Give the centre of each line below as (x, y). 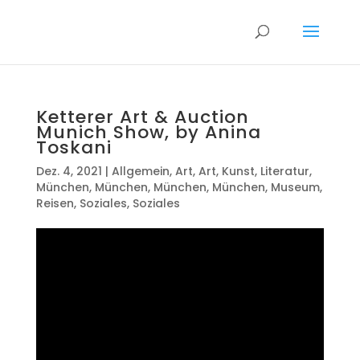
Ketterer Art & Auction (142, 117)
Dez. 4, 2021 (69, 171)
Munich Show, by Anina (148, 132)
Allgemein (140, 171)
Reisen (55, 203)
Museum (295, 187)
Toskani (74, 147)
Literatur (284, 171)
